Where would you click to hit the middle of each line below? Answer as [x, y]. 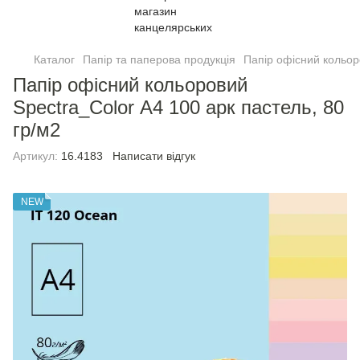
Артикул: [35, 156]
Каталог [54, 59]
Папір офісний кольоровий [130, 85]
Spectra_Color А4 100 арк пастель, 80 [178, 107]
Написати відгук [154, 156]
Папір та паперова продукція [159, 59]
